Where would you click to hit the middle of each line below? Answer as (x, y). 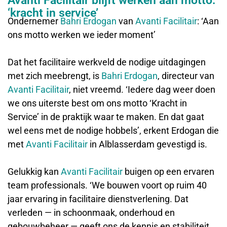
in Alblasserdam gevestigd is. (147, 144)
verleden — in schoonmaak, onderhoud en (91, 213)
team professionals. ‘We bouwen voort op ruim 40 (107, 185)
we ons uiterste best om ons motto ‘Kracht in (97, 103)
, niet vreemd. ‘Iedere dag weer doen (142, 90)
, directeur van (186, 76)
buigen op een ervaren (168, 172)
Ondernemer (34, 21)
